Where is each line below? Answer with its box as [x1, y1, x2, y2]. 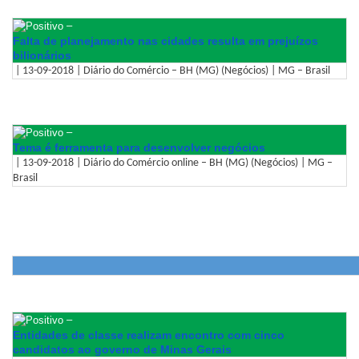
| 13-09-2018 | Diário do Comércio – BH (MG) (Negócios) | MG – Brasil [13, 64, 330, 77]
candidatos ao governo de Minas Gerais [13, 343, 232, 357]
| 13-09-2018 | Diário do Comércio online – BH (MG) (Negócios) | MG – [13, 156, 333, 169]
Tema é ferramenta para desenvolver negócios [13, 140, 265, 154]
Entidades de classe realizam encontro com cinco [13, 329, 284, 342]
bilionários [13, 48, 71, 62]
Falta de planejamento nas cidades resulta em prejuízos [13, 34, 318, 47]
